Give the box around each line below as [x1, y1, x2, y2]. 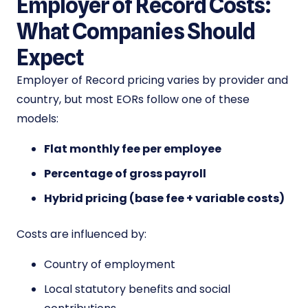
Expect [16, 44, 85, 71]
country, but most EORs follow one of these [16, 91, 250, 108]
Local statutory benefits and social [44, 281, 230, 298]
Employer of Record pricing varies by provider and [16, 72, 288, 89]
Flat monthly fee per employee [44, 141, 221, 157]
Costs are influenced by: [16, 226, 146, 243]
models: [16, 111, 58, 127]
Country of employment [44, 256, 175, 273]
